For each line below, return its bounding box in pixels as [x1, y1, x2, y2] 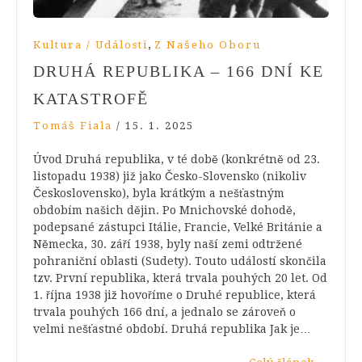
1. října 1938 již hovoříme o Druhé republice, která [33, 288, 316, 302]
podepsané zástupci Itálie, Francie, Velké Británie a [33, 221, 322, 234]
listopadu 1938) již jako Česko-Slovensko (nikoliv [33, 170, 306, 183]
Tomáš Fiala [33, 120, 112, 133]
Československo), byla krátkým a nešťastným [33, 187, 284, 200]
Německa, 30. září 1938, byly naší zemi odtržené [33, 238, 302, 251]
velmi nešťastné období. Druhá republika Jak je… [33, 322, 311, 336]
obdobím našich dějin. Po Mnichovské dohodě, [33, 204, 296, 217]
